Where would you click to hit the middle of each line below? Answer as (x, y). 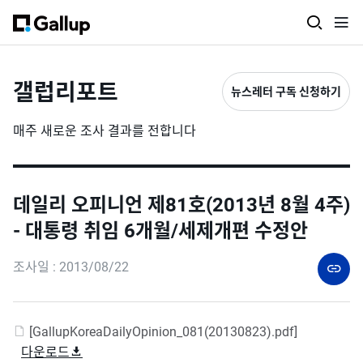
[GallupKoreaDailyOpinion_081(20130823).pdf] (162, 332)
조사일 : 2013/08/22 (71, 267)
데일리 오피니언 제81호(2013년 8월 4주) (181, 205)
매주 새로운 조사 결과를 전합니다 (105, 131)
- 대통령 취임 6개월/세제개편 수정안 (160, 231)
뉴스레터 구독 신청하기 (286, 92)
